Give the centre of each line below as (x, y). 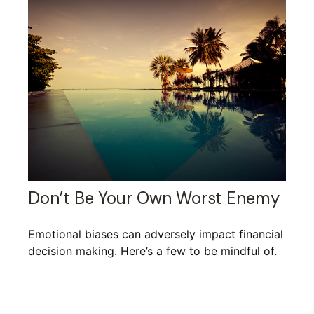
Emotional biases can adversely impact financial (156, 234)
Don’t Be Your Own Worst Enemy (154, 198)
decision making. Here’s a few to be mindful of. (152, 251)
